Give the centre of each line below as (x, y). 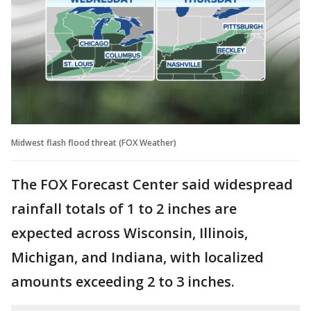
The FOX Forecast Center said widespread (152, 184)
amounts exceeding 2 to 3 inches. (123, 281)
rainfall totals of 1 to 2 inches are (124, 208)
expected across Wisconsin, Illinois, (129, 233)
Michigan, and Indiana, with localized (137, 257)
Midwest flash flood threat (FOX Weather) (94, 142)
